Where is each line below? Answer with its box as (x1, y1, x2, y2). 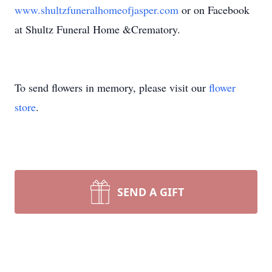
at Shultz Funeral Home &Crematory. (15, 22, 180, 36)
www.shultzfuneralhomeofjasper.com (15, 2, 182, 17)
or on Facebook (182, 2, 250, 17)
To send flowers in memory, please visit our (15, 80, 209, 95)
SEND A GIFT (117, 185, 184, 199)
